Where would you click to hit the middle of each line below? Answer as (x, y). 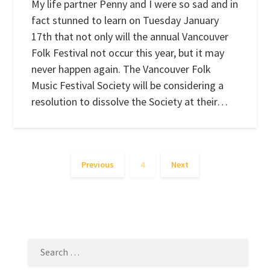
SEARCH (41, 215)
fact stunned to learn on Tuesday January (125, 20)
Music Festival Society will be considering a (128, 85)
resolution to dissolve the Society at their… (130, 101)
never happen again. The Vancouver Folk (121, 69)
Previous (98, 164)
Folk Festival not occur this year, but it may (128, 52)
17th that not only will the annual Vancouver (130, 36)
